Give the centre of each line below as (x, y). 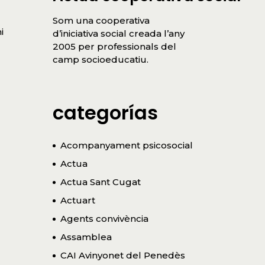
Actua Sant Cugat (100, 182)
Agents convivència (104, 218)
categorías (105, 112)
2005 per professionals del (114, 46)
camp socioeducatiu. (100, 59)
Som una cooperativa (101, 20)
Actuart (77, 200)
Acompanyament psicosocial (126, 145)
